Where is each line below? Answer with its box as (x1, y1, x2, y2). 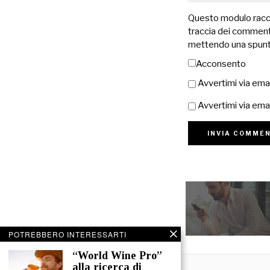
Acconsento (196, 58, 246, 70)
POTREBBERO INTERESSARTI (8, 229, 127, 239)
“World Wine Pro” (72, 250, 162, 262)
